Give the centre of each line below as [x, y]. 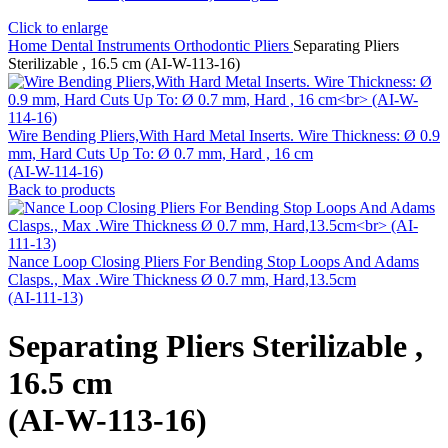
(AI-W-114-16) [55, 171]
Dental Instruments [112, 45]
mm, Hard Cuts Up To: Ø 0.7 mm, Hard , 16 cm [160, 153]
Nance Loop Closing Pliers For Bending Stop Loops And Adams [213, 261]
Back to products [61, 189]
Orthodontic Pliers [233, 45]
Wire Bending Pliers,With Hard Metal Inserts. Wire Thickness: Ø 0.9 [224, 135]
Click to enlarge [58, 27]
